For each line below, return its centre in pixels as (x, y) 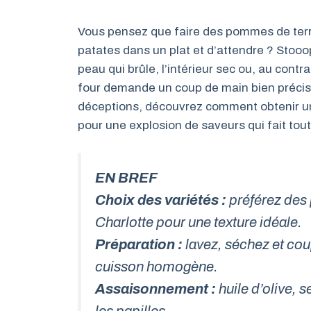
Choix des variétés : (161, 200)
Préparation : (139, 244)
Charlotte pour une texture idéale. (199, 222)
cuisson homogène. (157, 266)
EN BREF (126, 177)
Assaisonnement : (155, 288)
